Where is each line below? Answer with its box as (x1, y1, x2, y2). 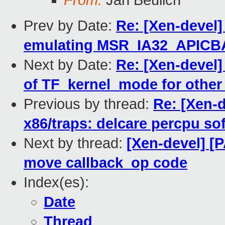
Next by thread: (24, 135, 127, 152)
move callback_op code (24, 155, 187, 171)
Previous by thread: (24, 96, 153, 113)
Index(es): (24, 174, 89, 191)
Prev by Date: (24, 18, 116, 34)
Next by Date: (24, 57, 116, 73)
